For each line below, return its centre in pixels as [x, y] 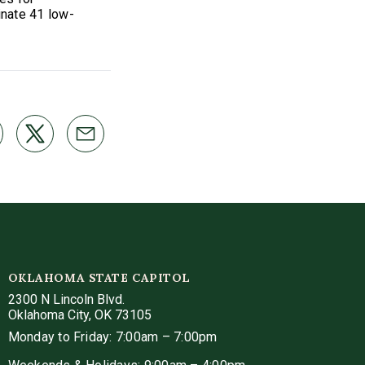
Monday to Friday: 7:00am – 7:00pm [112, 337]
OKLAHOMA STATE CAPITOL [99, 278]
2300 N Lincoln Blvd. [66, 300]
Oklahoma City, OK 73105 [79, 315]
